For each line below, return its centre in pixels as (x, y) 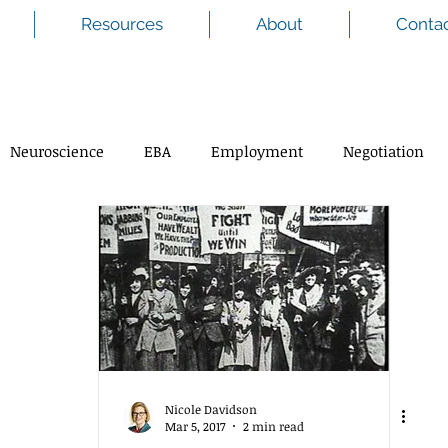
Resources (122, 24)
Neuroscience (57, 150)
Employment (257, 150)
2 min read (273, 426)
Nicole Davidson (211, 408)
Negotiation (383, 150)
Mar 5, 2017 (195, 426)
